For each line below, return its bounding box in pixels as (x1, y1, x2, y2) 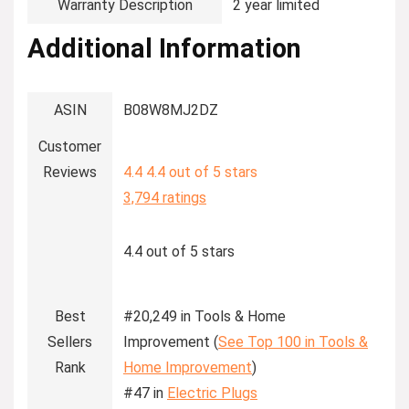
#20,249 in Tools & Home (123, 307, 286, 325)
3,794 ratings (123, 188, 206, 206)
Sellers (47, 332, 92, 351)
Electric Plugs (167, 383, 257, 402)
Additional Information (27, 32, 301, 64)
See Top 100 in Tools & (218, 332, 368, 351)
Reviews (43, 163, 97, 181)
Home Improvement (123, 358, 252, 376)
